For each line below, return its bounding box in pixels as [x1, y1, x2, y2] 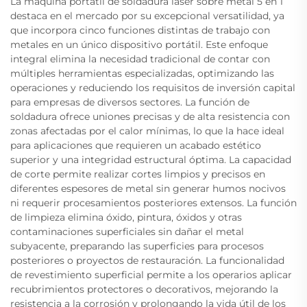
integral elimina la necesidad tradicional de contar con [10, 52, 270, 65]
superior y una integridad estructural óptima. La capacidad [10, 153, 291, 166]
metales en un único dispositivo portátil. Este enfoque [10, 38, 268, 51]
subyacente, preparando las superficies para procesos [10, 239, 264, 252]
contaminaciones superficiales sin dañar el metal [10, 225, 244, 238]
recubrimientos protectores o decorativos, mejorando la [10, 282, 278, 295]
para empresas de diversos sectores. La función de [10, 95, 249, 108]
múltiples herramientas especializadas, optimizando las [10, 66, 274, 79]
